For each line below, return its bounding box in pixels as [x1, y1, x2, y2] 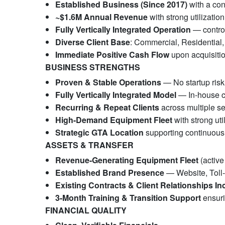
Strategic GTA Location [55, 127, 144, 138]
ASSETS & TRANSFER [45, 139, 134, 151]
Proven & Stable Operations [55, 76, 161, 88]
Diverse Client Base [55, 36, 130, 48]
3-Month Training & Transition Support [55, 192, 201, 203]
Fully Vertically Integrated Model [55, 89, 176, 100]
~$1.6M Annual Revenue [55, 11, 148, 23]
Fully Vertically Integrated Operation [55, 24, 191, 35]
